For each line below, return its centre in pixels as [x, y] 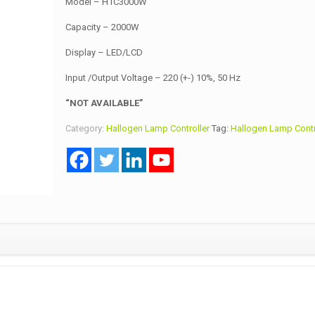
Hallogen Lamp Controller [157, 129]
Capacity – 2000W [102, 27]
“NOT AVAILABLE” [104, 103]
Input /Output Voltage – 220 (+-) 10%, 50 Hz [153, 78]
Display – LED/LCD [104, 53]
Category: [85, 129]
